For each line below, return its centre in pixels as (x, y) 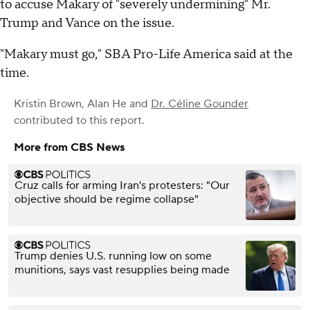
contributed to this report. (79, 120)
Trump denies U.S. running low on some (113, 256)
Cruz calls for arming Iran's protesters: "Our (122, 185)
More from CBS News (69, 147)
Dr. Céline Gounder (200, 103)
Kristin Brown (48, 103)
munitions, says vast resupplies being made (122, 270)
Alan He (107, 103)
